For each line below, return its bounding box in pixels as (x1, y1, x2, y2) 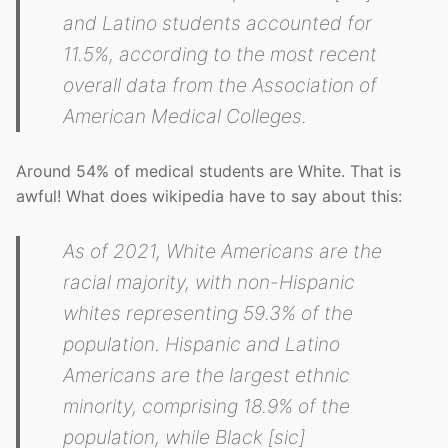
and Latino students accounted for (63, 11, 373, 36)
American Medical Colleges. (63, 104, 308, 129)
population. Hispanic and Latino (63, 332, 341, 357)
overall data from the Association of (63, 73, 378, 98)
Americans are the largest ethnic (63, 363, 351, 388)
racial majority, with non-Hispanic (63, 270, 356, 295)
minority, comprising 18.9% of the (63, 394, 351, 419)
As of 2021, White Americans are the (63, 239, 383, 264)
